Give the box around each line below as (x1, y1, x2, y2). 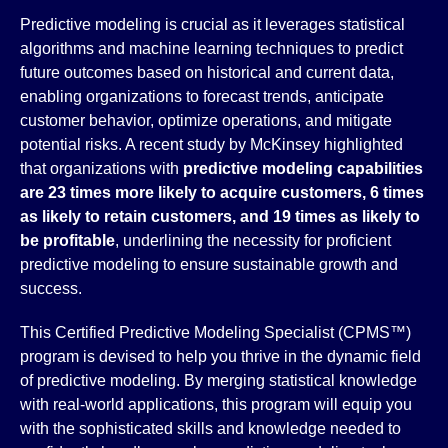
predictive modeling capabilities (183, 160, 423, 177)
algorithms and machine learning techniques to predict (20, 40, 403, 57)
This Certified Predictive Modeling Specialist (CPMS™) (20, 324, 411, 341)
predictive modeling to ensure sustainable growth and (20, 256, 398, 273)
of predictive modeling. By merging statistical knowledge (20, 372, 417, 389)
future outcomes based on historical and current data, (20, 64, 394, 81)
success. (20, 280, 82, 297)
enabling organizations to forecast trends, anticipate (20, 88, 384, 105)
